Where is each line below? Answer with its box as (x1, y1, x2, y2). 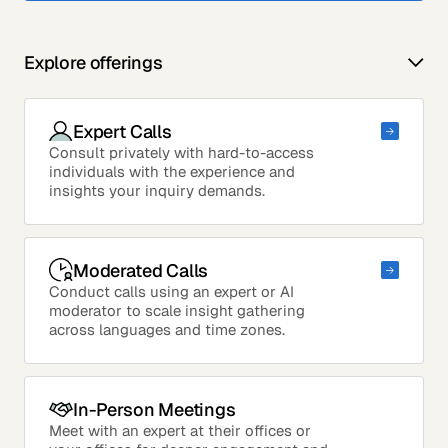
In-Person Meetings (73, 397, 236, 421)
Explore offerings (24, 51, 163, 75)
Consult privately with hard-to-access (49, 143, 314, 163)
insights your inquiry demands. (49, 181, 265, 201)
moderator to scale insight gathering (49, 301, 305, 321)
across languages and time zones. (49, 320, 285, 340)
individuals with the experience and (49, 162, 295, 182)
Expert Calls (73, 119, 172, 143)
